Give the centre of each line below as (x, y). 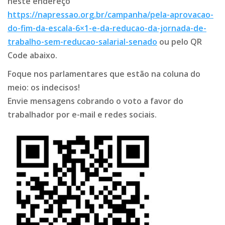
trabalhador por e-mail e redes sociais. (82, 115)
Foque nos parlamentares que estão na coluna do (104, 74)
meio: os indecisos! (44, 87)
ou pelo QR (180, 42)
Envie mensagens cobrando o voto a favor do (95, 101)
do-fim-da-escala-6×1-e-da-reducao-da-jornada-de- (107, 28)
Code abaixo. (32, 55)
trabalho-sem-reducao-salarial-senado (82, 42)
